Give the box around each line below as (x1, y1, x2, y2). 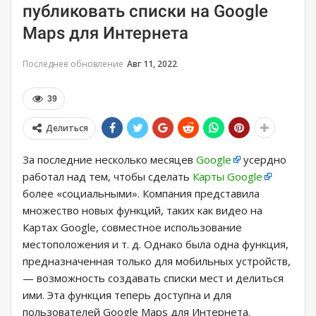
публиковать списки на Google (23, 1, 268, 22)
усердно (241, 152, 286, 167)
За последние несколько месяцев (23, 152, 196, 167)
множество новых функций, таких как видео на (23, 203, 262, 218)
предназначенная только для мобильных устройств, (23, 254, 291, 269)
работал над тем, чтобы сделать (23, 169, 193, 184)
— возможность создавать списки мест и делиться (23, 271, 284, 286)
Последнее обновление (23, 58, 126, 71)
